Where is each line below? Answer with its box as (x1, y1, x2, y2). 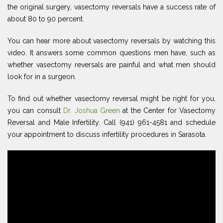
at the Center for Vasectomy (122, 107, 216, 114)
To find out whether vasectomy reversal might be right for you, (7, 95, 216, 103)
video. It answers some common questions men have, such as (7, 49, 216, 57)
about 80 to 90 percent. (7, 15, 84, 23)
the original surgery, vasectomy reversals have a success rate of (7, 3, 216, 11)
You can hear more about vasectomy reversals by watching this (7, 37, 216, 45)
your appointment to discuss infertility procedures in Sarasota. (7, 130, 207, 138)
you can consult (7, 107, 64, 114)
